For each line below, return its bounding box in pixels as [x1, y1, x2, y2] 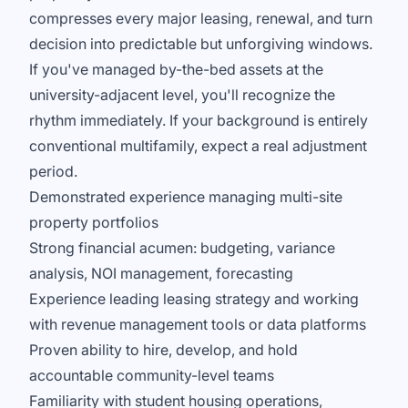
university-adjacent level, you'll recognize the [29, 86, 335, 104]
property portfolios [29, 213, 158, 231]
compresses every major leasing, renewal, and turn [29, 9, 372, 27]
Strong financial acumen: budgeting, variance [29, 239, 335, 257]
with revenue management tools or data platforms [29, 315, 366, 333]
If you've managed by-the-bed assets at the [29, 60, 323, 78]
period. [29, 162, 77, 180]
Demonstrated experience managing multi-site [29, 188, 342, 206]
